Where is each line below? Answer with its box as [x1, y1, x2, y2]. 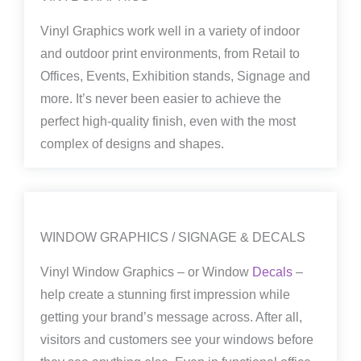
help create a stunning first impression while [40, 287, 290, 301]
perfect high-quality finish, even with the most [40, 114, 296, 128]
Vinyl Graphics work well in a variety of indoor [40, 24, 300, 38]
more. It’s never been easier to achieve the [40, 92, 281, 106]
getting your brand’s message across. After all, [40, 309, 302, 324]
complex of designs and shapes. [40, 137, 224, 151]
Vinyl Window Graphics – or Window [40, 264, 252, 279]
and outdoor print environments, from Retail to [40, 47, 300, 60]
